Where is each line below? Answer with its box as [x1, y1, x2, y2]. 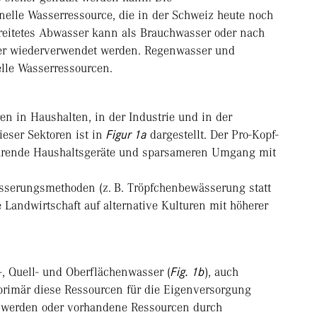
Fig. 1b [171, 265, 204, 279]
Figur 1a [106, 127, 146, 142]
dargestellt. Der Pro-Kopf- [146, 127, 279, 142]
